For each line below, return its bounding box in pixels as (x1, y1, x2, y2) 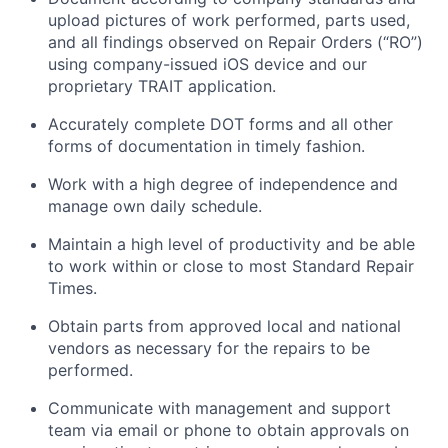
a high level (117, 233, 203, 254)
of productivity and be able (208, 233, 415, 254)
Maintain (48, 233, 112, 254)
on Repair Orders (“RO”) (244, 31, 423, 52)
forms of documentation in (48, 135, 250, 156)
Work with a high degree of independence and (48, 173, 398, 194)
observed (168, 31, 239, 52)
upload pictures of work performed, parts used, (48, 9, 410, 30)
